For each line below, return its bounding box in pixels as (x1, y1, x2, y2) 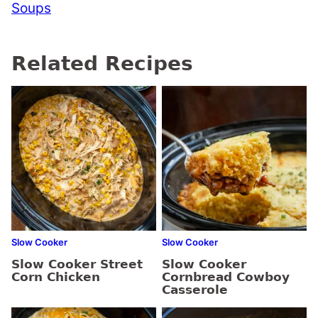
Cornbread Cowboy (162, 270, 290, 284)
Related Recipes (11, 52, 193, 75)
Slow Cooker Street (11, 257, 143, 271)
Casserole (162, 283, 228, 297)
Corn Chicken (11, 270, 100, 284)
